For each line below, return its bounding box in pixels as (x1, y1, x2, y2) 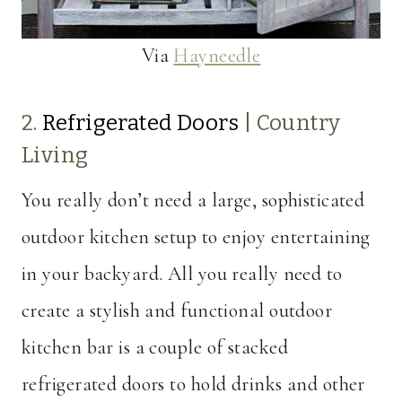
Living (22, 143, 89, 169)
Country (256, 110, 341, 136)
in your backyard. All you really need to (22, 262, 343, 286)
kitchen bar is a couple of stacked (22, 336, 288, 360)
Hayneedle (173, 44, 261, 68)
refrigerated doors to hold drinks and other (22, 372, 365, 397)
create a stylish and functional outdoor (22, 299, 333, 323)
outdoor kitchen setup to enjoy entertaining (22, 225, 371, 249)
